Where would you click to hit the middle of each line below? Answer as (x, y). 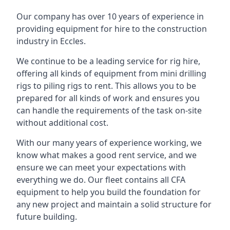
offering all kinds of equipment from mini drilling (111, 73)
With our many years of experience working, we (109, 143)
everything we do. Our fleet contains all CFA (101, 180)
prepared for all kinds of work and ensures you (108, 98)
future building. (47, 217)
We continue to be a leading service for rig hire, (108, 61)
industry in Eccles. (51, 41)
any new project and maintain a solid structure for (114, 204)
